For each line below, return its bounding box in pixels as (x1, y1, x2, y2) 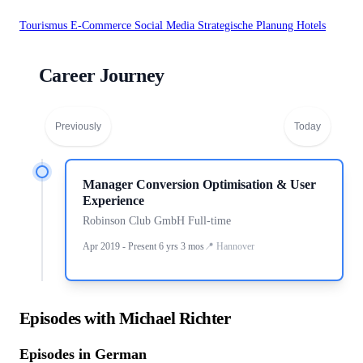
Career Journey (39, 64, 164, 86)
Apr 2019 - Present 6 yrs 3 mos (83, 240, 204, 252)
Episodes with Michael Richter (19, 310, 231, 328)
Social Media (135, 19, 198, 32)
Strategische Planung (198, 19, 297, 32)
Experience (83, 193, 144, 207)
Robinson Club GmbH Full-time (83, 214, 231, 227)
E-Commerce (70, 19, 135, 32)
